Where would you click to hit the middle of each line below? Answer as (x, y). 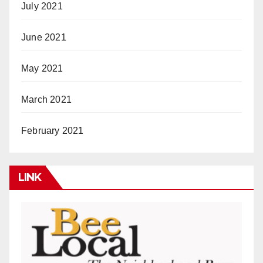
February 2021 (53, 131)
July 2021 (42, 6)
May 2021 (42, 69)
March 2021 (46, 100)
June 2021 (44, 38)
